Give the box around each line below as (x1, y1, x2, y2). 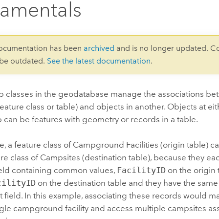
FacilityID (117, 165, 166, 175)
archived (84, 44, 115, 53)
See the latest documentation (47, 56, 151, 66)
